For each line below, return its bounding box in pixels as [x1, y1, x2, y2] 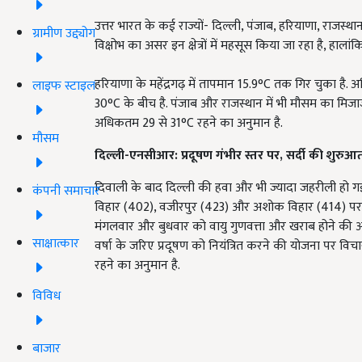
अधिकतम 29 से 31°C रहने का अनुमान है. [95, 112, 283, 135]
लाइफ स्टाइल [32, 74, 95, 97]
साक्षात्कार [32, 232, 79, 255]
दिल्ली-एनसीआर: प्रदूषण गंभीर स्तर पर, [95, 145, 286, 167]
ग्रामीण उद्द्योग [32, 22, 95, 44]
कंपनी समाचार [32, 179, 100, 202]
